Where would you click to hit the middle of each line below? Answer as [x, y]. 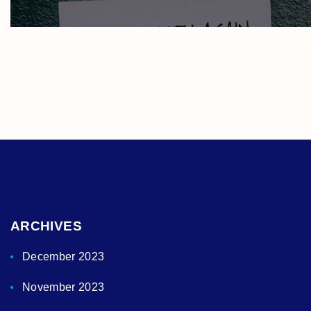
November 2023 [63, 287]
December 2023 [63, 257]
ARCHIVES [46, 226]
